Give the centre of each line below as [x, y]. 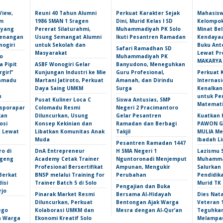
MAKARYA [210, 61]
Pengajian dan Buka [143, 186]
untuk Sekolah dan [60, 45]
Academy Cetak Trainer [67, 159]
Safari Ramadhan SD [144, 48]
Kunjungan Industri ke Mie [70, 72]
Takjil [123, 131]
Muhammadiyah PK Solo [148, 29]
